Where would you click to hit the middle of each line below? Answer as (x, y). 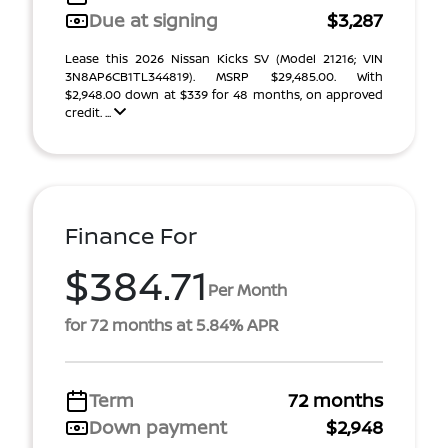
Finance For (131, 235)
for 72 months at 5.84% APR (172, 325)
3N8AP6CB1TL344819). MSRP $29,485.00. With (224, 76)
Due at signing (153, 20)
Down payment (158, 427)
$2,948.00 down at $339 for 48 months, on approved (224, 94)
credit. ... (89, 112)
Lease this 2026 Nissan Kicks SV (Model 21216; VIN (224, 58)
